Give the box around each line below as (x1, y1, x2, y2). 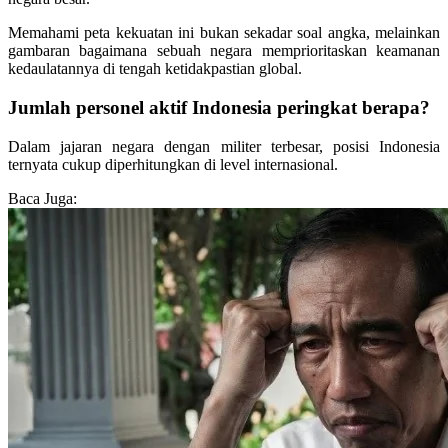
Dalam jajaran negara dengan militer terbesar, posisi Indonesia (8, 137, 440, 155)
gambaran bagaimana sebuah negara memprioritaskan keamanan (8, 42, 440, 60)
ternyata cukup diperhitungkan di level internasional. (8, 155, 338, 173)
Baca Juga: (8, 189, 77, 207)
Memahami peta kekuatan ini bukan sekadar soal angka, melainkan (8, 24, 440, 42)
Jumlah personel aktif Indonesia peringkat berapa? (8, 96, 430, 118)
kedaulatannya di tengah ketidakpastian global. (8, 60, 302, 78)
